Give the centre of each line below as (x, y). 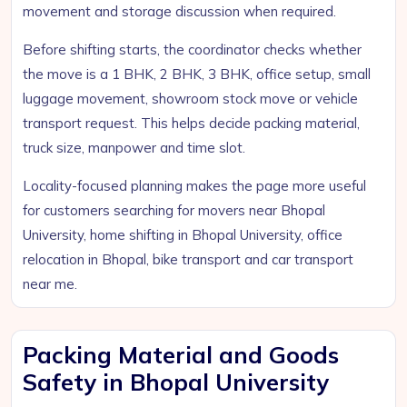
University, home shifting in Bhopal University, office (183, 235)
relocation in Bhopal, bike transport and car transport (188, 259)
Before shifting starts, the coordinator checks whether (192, 50)
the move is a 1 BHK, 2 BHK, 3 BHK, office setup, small (197, 74)
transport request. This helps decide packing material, (191, 123)
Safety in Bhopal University (176, 382)
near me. (50, 284)
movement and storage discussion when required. (179, 11)
